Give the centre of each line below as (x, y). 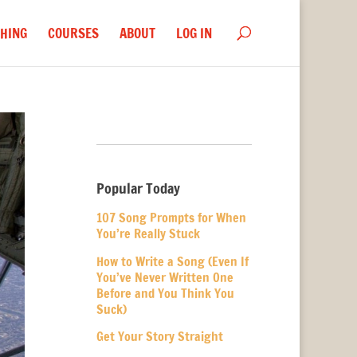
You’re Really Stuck (148, 233)
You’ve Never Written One (165, 277)
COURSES (73, 33)
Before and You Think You (165, 293)
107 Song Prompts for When (171, 218)
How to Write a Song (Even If (172, 261)
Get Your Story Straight (159, 336)
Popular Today (138, 188)
